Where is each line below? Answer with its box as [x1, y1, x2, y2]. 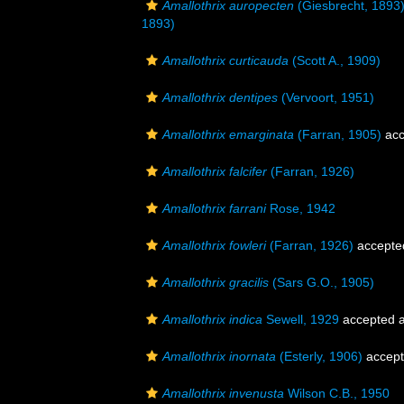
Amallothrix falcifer [162, 164, 267, 179]
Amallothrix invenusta [162, 386, 284, 400]
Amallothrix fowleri [162, 238, 266, 252]
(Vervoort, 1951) [278, 90, 374, 105]
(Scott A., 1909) [289, 53, 381, 68]
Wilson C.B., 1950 [284, 386, 390, 400]
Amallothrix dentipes [162, 90, 278, 105]
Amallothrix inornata [162, 349, 276, 363]
